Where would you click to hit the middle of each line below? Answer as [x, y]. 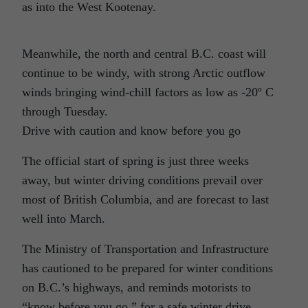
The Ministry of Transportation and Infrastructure [145, 249]
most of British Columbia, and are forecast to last [145, 200]
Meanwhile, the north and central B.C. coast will [144, 54]
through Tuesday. [65, 112]
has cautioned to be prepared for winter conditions [147, 268]
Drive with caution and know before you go [131, 131]
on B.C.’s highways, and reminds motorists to [136, 288]
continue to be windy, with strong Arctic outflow [144, 73]
